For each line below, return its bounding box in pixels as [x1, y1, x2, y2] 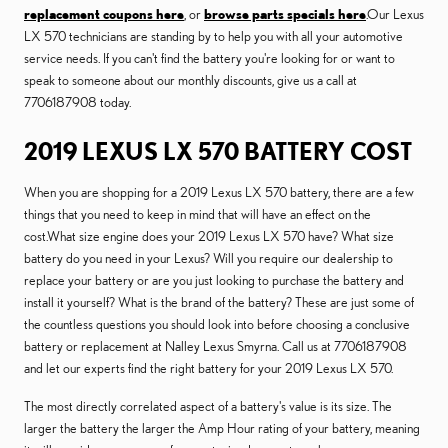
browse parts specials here [204, 6, 366, 22]
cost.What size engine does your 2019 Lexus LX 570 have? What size [24, 228, 394, 244]
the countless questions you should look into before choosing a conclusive [24, 316, 410, 332]
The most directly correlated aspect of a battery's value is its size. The [24, 398, 392, 414]
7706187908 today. [24, 94, 131, 110]
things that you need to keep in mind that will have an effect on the [24, 206, 371, 222]
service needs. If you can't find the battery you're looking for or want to [24, 50, 395, 66]
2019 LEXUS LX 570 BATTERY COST [24, 137, 412, 165]
